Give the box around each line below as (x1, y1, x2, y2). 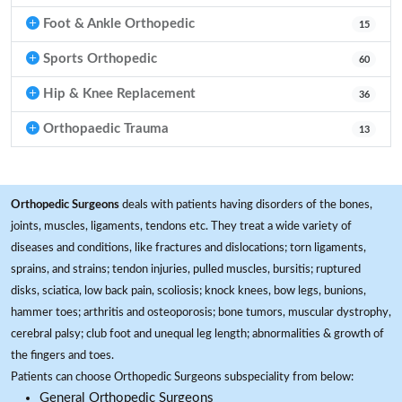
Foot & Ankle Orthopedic (39, 17, 195, 31)
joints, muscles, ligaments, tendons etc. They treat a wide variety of (11, 220, 352, 232)
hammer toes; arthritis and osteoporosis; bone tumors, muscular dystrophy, (11, 306, 391, 319)
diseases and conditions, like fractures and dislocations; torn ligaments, (11, 241, 366, 254)
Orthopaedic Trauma (39, 122, 169, 135)
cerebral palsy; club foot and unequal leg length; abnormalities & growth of (11, 328, 384, 340)
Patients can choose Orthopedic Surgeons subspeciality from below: (11, 371, 354, 383)
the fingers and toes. (11, 349, 114, 362)
